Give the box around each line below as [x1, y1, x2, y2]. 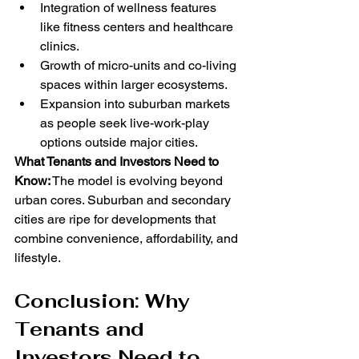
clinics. [40, 38, 79, 54]
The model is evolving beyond [50, 173, 226, 189]
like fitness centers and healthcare [40, 19, 236, 35]
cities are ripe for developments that [14, 212, 219, 228]
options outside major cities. [40, 135, 198, 151]
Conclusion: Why [14, 288, 196, 314]
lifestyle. [14, 250, 61, 266]
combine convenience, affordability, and [14, 231, 241, 247]
